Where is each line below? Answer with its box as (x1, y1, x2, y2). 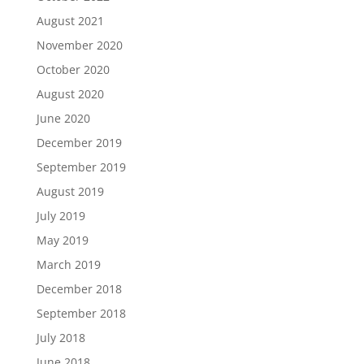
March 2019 (36, 257, 101, 273)
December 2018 (36, 281, 122, 297)
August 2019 (36, 184, 104, 200)
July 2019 (36, 208, 85, 224)
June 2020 (36, 110, 90, 127)
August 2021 (36, 13, 104, 29)
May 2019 (36, 232, 89, 249)
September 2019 (36, 159, 126, 175)
